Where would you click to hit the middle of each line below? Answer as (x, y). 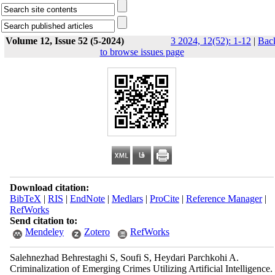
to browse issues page (142, 52)
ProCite (164, 199)
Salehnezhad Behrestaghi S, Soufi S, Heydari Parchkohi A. (124, 258)
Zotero (97, 232)
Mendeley (44, 232)
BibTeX (25, 199)
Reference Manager (224, 199)
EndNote (87, 199)
